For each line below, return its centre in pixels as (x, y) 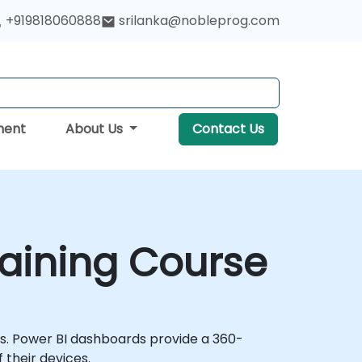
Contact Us (228, 129)
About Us (96, 129)
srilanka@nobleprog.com (199, 21)
